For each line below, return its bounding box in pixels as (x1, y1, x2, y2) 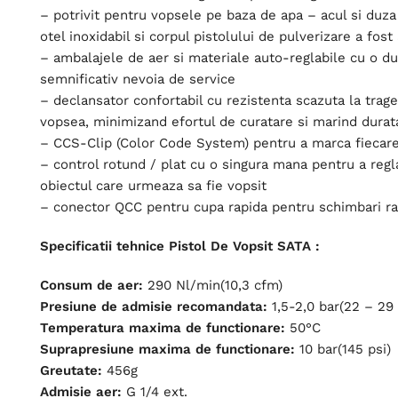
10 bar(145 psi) (295, 341, 391, 358)
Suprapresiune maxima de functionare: (40, 341, 295, 358)
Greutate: (40, 362, 102, 379)
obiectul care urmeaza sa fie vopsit (40, 178, 267, 195)
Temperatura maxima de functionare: (40, 320, 285, 337)
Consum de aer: (40, 277, 143, 294)
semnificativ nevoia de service (40, 71, 235, 88)
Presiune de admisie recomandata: (40, 298, 267, 315)
